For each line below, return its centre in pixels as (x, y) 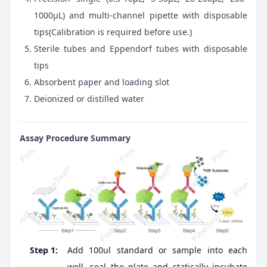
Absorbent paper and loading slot (102, 82)
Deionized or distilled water (89, 98)
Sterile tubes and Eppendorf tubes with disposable (141, 48)
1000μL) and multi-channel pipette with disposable (141, 15)
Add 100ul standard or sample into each (157, 250)
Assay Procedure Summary (75, 138)
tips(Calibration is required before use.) (113, 32)
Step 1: (44, 250)
